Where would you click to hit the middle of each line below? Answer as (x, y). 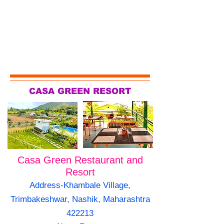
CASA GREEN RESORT (80, 91)
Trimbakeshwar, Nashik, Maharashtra (80, 199)
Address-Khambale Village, (80, 185)
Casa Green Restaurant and (80, 160)
